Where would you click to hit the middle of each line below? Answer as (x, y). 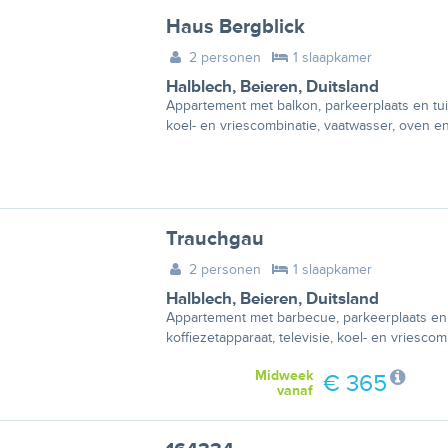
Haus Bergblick (235, 26)
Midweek (283, 375)
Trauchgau (214, 238)
